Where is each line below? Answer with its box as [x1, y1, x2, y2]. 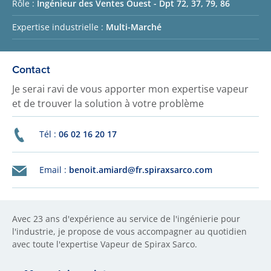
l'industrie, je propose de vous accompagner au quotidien [12, 226, 247, 237]
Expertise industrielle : [12, 21, 106, 33]
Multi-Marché [106, 21, 162, 33]
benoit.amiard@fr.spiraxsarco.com [69, 164, 212, 175]
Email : [39, 164, 69, 175]
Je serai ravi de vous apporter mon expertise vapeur [12, 82, 249, 96]
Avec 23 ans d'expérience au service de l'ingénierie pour [12, 213, 240, 224]
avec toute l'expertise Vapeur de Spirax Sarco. [12, 238, 197, 250]
